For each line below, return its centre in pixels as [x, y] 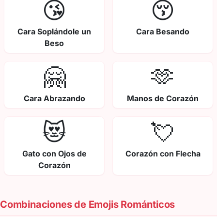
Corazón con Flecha [163, 154]
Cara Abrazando [54, 99]
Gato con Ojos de [54, 154]
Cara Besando [163, 32]
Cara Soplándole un [54, 32]
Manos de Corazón [163, 99]
